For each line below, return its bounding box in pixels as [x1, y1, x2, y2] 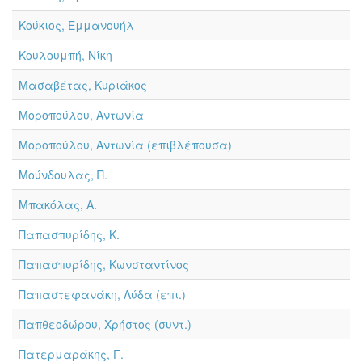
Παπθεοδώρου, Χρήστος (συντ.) [19, 316, 192, 332]
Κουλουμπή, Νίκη [19, 47, 112, 63]
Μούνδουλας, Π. [19, 166, 107, 183]
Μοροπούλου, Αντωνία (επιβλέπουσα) [19, 137, 232, 153]
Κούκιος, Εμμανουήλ [19, 17, 134, 33]
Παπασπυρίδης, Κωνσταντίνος [19, 256, 189, 272]
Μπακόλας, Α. [19, 196, 97, 213]
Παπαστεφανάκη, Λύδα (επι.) [19, 286, 186, 302]
